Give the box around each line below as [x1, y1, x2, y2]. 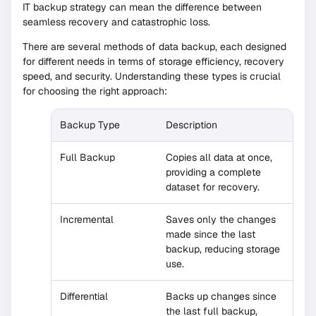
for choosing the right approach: [23, 85, 167, 98]
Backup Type [60, 119, 120, 132]
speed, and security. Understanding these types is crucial [23, 70, 281, 83]
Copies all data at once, [166, 151, 272, 164]
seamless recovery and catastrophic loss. [23, 15, 210, 28]
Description [166, 119, 217, 132]
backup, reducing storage [166, 243, 280, 256]
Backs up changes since [166, 290, 276, 303]
